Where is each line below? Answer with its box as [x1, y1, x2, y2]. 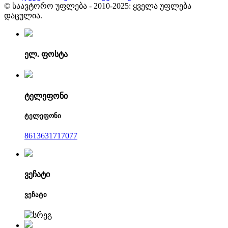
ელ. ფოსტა [24, 50, 68, 59]
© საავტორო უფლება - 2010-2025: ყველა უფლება [4, 1, 191, 10]
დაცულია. [4, 11, 42, 20]
